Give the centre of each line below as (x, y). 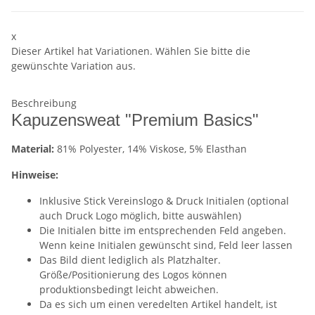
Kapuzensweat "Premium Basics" (135, 120)
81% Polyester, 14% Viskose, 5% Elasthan (152, 149)
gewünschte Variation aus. (73, 66)
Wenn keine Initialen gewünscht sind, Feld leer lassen (166, 245)
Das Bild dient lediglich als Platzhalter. (130, 260)
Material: (34, 149)
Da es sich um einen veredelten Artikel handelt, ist (158, 304)
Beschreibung (44, 103)
